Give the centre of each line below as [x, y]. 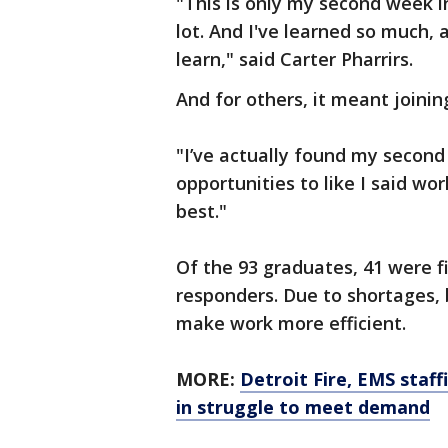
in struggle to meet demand [303, 407]
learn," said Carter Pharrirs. [294, 59]
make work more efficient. [293, 323]
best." [201, 211]
